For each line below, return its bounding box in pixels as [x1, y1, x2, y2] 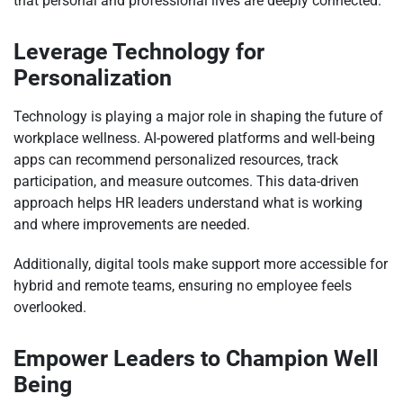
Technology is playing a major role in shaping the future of [13, 107, 383, 125]
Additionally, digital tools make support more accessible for [13, 255, 388, 273]
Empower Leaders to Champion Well [13, 345, 379, 372]
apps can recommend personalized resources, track [13, 150, 338, 168]
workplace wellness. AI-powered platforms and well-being [13, 129, 375, 147]
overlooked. [13, 298, 86, 316]
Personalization [13, 64, 172, 91]
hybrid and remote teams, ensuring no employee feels [13, 276, 352, 294]
